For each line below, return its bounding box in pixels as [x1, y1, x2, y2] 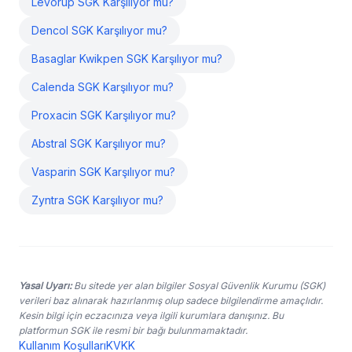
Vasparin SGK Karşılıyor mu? [31, 165, 175, 178]
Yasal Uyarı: [19, 280, 71, 291]
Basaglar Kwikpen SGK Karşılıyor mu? [31, 52, 222, 65]
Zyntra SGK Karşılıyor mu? [31, 193, 163, 207]
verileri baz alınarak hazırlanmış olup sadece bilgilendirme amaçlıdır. [19, 295, 323, 306]
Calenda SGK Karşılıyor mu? [31, 80, 174, 93]
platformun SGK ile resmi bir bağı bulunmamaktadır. [19, 324, 247, 336]
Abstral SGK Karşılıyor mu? [31, 137, 166, 150]
